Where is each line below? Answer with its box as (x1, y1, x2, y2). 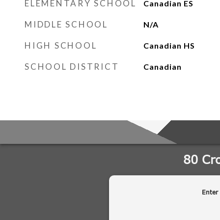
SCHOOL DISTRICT (25, 61, 119, 72)
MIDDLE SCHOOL (25, 19, 108, 29)
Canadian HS (143, 41, 195, 50)
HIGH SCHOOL (25, 40, 97, 51)
